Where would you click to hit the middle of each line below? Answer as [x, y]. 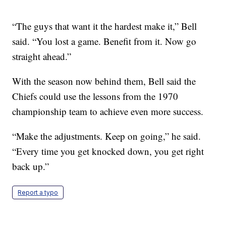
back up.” [31, 166]
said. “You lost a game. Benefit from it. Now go [104, 41]
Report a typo [38, 192]
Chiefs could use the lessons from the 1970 [95, 96]
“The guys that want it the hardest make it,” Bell [105, 26]
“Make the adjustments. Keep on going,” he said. [107, 136]
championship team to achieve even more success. [108, 111]
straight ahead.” [42, 56]
